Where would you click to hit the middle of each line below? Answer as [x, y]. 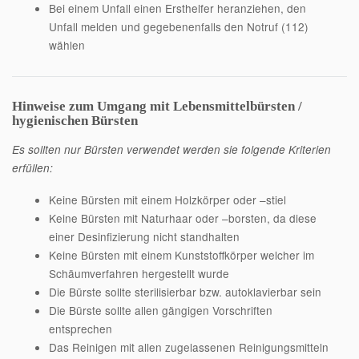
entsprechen [80, 328]
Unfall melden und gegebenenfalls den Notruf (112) [178, 27]
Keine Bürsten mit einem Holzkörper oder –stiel [167, 199]
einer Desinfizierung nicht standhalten [144, 236]
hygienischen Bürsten [75, 120]
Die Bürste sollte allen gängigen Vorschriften [160, 310]
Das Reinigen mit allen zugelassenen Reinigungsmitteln [188, 347]
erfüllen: [32, 167]
